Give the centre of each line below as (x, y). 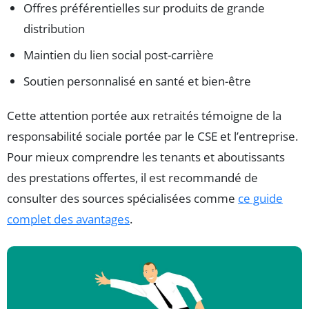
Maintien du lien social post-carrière (119, 55)
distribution (54, 29)
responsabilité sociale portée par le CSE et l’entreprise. (152, 137)
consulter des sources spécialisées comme (122, 199)
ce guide (260, 199)
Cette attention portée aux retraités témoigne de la (144, 116)
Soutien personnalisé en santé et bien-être (137, 81)
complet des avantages (68, 219)
